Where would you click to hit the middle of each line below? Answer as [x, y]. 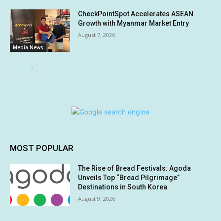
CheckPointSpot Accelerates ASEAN [136, 14]
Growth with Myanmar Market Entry [134, 23]
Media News [28, 48]
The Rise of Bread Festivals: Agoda [135, 168]
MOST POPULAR [42, 148]
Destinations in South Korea [123, 187]
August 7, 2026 [97, 35]
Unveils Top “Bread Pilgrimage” [129, 178]
